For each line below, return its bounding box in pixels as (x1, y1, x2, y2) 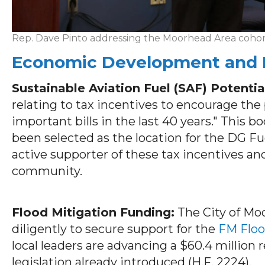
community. (12, 163, 82, 178)
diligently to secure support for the (12, 221, 218, 236)
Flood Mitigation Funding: (12, 205, 174, 219)
